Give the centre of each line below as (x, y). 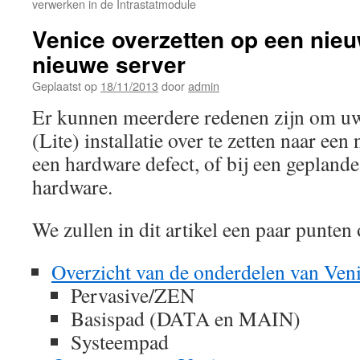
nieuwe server (109, 64)
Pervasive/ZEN (133, 295)
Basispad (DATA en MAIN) (186, 318)
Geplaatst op (65, 86)
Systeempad (120, 342)
